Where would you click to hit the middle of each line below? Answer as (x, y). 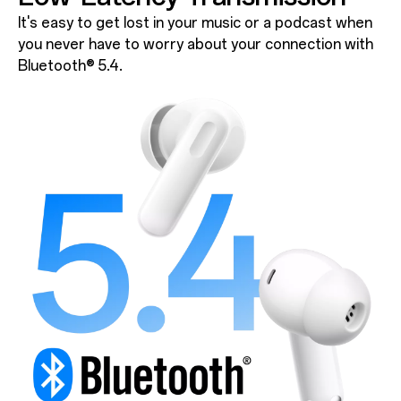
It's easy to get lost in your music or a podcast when (195, 22)
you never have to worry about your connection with (195, 44)
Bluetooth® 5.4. (70, 65)
